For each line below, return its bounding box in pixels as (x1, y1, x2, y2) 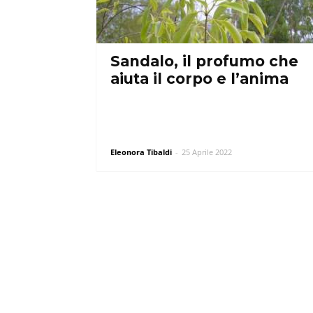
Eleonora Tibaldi (110, 147, 172, 157)
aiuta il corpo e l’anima (110, 70, 289, 87)
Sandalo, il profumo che (110, 52, 298, 70)
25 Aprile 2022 (182, 147, 232, 157)
